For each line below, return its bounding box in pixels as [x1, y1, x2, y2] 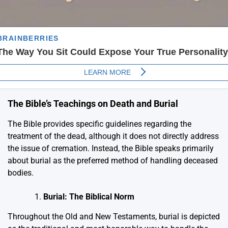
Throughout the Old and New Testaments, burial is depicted [8, 212, 220, 222]
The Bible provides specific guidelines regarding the [8, 119, 191, 129]
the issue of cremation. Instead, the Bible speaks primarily [8, 144, 214, 154]
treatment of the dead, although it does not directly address [8, 131, 219, 141]
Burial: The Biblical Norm [43, 192, 134, 202]
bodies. [8, 168, 34, 178]
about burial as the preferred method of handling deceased [8, 156, 218, 166]
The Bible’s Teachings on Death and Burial [8, 98, 178, 109]
